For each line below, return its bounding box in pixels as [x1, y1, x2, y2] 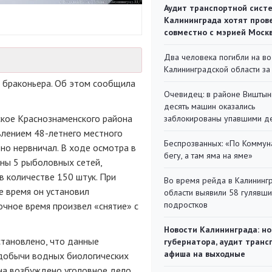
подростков [164, 199, 208, 210]
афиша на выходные [164, 248, 245, 259]
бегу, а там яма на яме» [164, 150, 253, 161]
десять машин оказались [164, 101, 255, 112]
